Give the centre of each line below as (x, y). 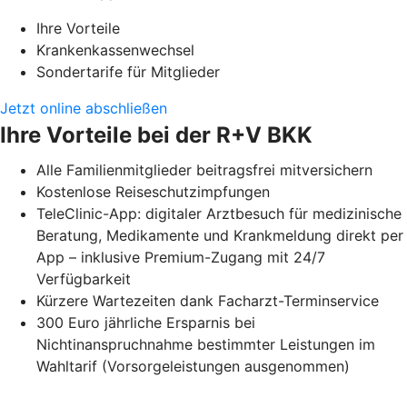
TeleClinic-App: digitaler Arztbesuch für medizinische (219, 213)
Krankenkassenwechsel (115, 50)
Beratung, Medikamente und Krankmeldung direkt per (220, 235)
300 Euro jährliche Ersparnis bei (146, 322)
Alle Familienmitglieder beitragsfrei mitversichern (204, 169)
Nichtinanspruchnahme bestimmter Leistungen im (206, 344)
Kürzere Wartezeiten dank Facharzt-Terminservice (208, 300)
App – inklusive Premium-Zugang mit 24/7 (181, 257)
